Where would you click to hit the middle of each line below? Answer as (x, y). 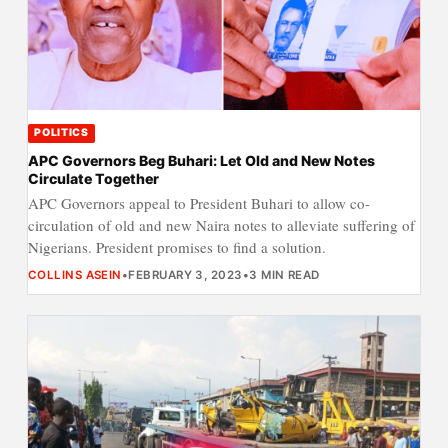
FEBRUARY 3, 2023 (185, 275)
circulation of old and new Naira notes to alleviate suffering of (221, 225)
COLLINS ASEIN (74, 275)
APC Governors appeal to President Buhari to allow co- (198, 203)
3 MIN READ (284, 275)
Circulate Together (93, 178)
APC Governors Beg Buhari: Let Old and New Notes (201, 160)
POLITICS (61, 133)
